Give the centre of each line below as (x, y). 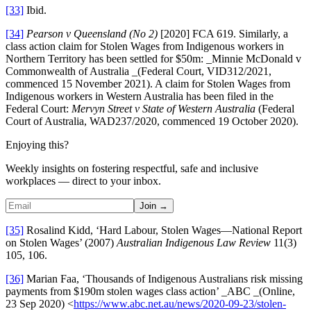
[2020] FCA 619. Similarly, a (223, 33)
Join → (154, 205)
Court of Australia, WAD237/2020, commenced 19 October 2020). (152, 121)
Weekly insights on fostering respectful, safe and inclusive (132, 168)
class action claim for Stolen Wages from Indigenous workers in (145, 46)
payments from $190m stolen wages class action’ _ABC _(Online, (150, 291)
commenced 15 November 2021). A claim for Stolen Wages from (148, 83)
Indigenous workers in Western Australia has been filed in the (140, 96)
